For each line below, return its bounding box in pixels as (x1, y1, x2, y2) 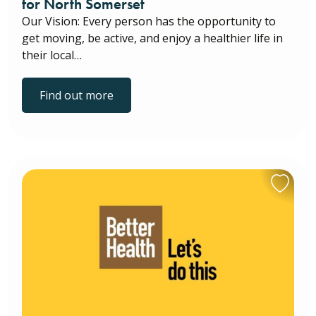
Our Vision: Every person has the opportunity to (22, 13, 276, 30)
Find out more (39, 87, 114, 104)
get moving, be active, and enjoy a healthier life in (22, 30, 283, 47)
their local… (22, 47, 82, 63)
